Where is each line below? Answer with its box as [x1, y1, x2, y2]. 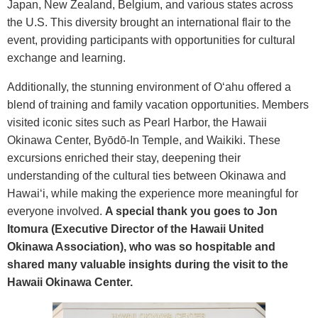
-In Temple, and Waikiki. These [126, 133, 280, 146]
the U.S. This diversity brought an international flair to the [7, 16, 291, 28]
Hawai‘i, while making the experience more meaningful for [7, 187, 298, 199]
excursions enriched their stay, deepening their [7, 151, 241, 164]
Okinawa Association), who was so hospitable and [7, 240, 275, 253]
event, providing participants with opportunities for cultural [7, 33, 295, 46]
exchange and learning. [7, 51, 126, 64]
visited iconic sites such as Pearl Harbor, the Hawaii [7, 116, 267, 128]
